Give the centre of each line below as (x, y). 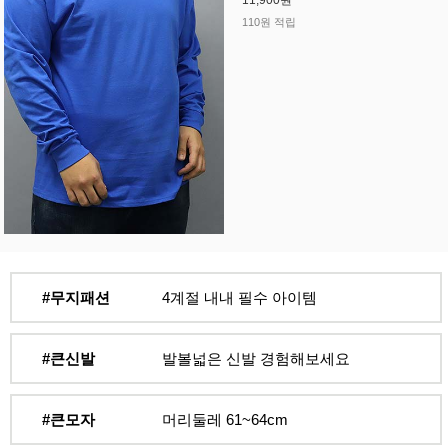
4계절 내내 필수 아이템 (239, 297)
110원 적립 (268, 22)
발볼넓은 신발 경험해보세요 (255, 358)
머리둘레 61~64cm (224, 419)
